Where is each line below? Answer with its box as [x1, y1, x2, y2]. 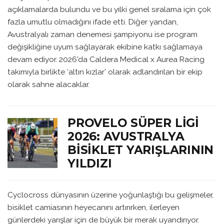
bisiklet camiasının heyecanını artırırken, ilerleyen [7, 202, 179, 212]
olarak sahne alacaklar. [7, 79, 89, 89]
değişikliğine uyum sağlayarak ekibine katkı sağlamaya [7, 42, 202, 52]
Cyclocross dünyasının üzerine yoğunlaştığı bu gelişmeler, [7, 189, 213, 199]
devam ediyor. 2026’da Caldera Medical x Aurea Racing [7, 54, 204, 64]
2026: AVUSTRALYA [67, 129, 184, 144]
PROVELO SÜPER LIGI [67, 115, 199, 130]
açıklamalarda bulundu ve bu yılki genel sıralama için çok [7, 4, 211, 14]
